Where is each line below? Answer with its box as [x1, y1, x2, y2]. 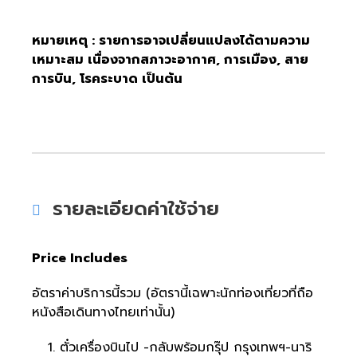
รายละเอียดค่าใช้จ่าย [53, 194, 219, 224]
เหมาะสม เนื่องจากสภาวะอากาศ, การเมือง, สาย [32, 50, 308, 70]
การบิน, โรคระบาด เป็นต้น [32, 69, 182, 89]
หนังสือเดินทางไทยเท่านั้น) [32, 303, 175, 323]
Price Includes [32, 249, 127, 269]
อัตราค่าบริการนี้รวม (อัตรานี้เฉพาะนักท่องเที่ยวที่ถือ [32, 284, 313, 304]
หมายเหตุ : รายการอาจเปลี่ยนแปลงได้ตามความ [32, 31, 310, 51]
